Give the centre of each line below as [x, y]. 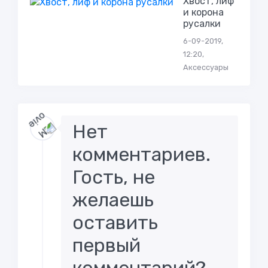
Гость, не [114, 177]
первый [107, 245]
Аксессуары [205, 68]
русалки [202, 24]
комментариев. [142, 154]
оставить [115, 223]
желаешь [113, 200]
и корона [203, 13]
